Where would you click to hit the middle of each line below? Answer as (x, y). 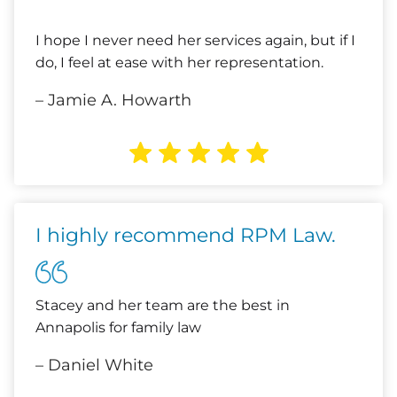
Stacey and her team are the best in (163, 305)
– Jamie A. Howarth (113, 100)
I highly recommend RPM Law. (186, 235)
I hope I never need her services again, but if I (195, 40)
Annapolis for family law (118, 327)
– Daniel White (94, 365)
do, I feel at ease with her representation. (179, 62)
